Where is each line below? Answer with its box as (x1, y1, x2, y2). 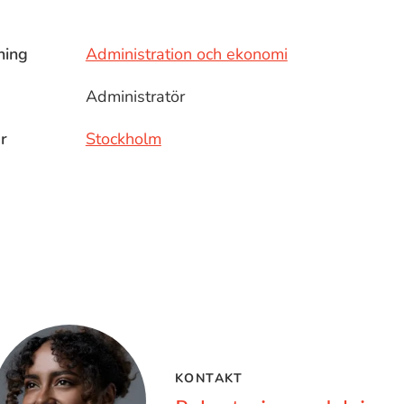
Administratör (85, 86, 185, 107)
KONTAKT (175, 369, 243, 387)
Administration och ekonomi (85, 43, 288, 65)
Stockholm (85, 128, 161, 150)
